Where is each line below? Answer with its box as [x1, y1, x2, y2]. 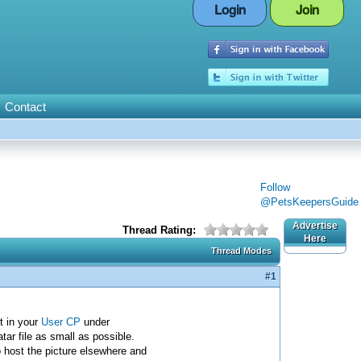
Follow [260, 181, 290, 193]
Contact [4, 100, 46, 114]
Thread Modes [211, 246, 272, 255]
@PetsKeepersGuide [260, 196, 359, 208]
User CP [41, 316, 81, 328]
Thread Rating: [122, 224, 196, 236]
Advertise [293, 220, 338, 231]
